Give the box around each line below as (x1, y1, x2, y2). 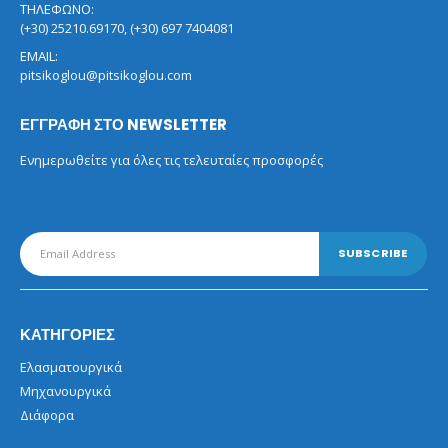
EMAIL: (20, 46, 58, 65)
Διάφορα (20, 405, 74, 424)
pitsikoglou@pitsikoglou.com (20, 65, 192, 84)
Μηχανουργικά (20, 381, 111, 400)
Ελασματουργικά (20, 357, 122, 376)
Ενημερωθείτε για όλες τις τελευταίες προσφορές (20, 150, 323, 169)
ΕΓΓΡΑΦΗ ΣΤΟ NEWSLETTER (20, 113, 227, 135)
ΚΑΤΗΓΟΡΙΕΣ (20, 323, 115, 345)
